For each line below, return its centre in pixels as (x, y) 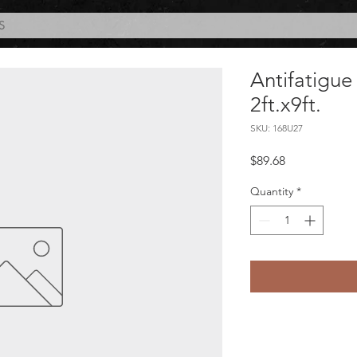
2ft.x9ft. (286, 105)
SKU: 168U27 (277, 128)
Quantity (272, 191)
